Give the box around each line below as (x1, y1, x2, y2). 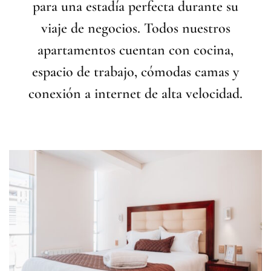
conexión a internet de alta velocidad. (28, 85, 243, 102)
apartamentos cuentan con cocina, (38, 41, 233, 59)
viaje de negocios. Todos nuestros (41, 19, 230, 37)
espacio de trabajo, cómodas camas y (32, 63, 239, 80)
